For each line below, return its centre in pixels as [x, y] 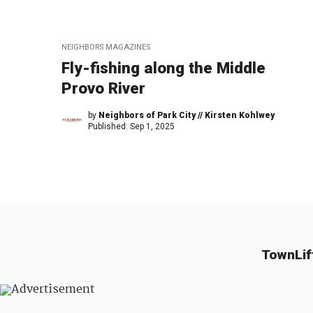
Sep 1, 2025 [152, 127]
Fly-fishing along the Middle [163, 68]
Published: [109, 127]
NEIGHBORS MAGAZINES [106, 48]
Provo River [103, 88]
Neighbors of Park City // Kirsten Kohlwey [187, 116]
